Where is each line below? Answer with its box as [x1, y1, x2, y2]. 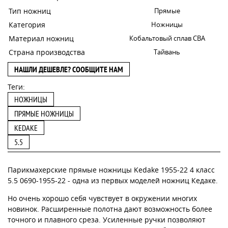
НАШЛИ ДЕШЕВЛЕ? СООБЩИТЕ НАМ [14, 64, 123, 74]
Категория [9, 19, 45, 30]
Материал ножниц [9, 33, 74, 43]
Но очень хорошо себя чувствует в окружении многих [8, 193, 197, 203]
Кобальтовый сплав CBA [129, 33, 205, 43]
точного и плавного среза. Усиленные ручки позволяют [8, 214, 206, 224]
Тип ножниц [9, 6, 51, 16]
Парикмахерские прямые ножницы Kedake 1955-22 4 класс [8, 164, 215, 175]
